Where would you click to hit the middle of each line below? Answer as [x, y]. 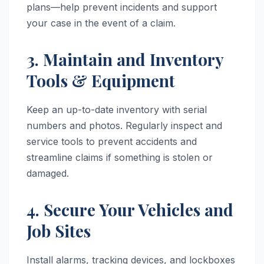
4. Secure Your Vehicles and [130, 210]
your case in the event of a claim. [101, 23]
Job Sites [59, 231]
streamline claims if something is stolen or [120, 158]
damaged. [48, 174]
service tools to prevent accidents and [112, 142]
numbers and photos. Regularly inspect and [124, 126]
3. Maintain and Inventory [125, 60]
